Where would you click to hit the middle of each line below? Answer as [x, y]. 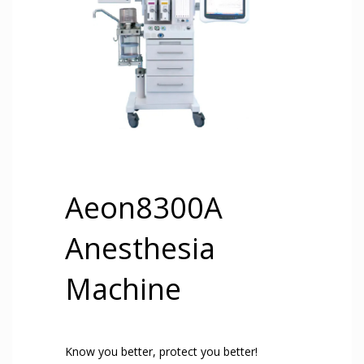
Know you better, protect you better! [161, 351]
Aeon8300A [144, 208]
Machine [123, 289]
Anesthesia [140, 248]
